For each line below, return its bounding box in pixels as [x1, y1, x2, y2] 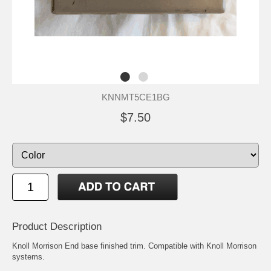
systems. [12, 252, 45, 261]
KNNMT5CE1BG [101, 91, 170, 102]
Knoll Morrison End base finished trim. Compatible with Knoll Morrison [12, 241, 256, 250]
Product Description [12, 220, 102, 232]
